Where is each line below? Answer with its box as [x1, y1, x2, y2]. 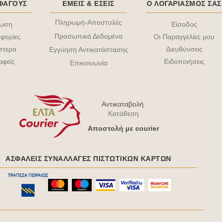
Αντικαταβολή [101, 100, 146, 109]
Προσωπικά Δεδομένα [55, 32, 123, 40]
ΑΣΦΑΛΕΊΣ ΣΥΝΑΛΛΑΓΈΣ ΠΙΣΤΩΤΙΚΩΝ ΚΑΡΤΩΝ [5, 155, 171, 163]
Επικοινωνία [69, 58, 108, 67]
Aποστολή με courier [88, 124, 160, 133]
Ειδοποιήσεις [164, 57, 205, 66]
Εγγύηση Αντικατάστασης [49, 45, 128, 54]
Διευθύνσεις [166, 45, 203, 54]
